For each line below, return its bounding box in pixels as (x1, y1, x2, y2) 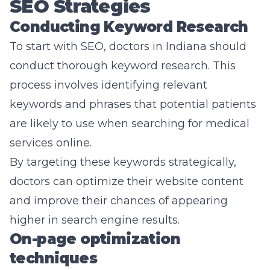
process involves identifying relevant (10, 78, 207, 92)
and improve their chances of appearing (10, 194, 228, 207)
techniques (10, 250, 97, 267)
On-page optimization (10, 230, 180, 248)
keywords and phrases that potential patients (10, 98, 256, 111)
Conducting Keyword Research (10, 18, 248, 36)
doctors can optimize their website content (10, 175, 243, 188)
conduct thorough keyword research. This (10, 59, 236, 72)
